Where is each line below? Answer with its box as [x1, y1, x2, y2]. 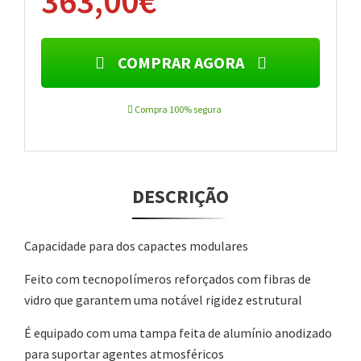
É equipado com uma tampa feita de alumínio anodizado [24, 325, 332, 341]
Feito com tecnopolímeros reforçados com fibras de [24, 271, 311, 287]
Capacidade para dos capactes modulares [24, 238, 248, 254]
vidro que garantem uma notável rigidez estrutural [24, 292, 302, 308]
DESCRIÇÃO [132, 184, 229, 209]
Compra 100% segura [133, 103, 222, 115]
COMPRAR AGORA [104, 52, 257, 73]
